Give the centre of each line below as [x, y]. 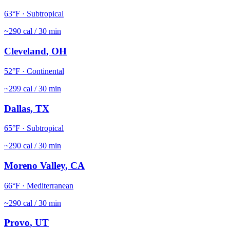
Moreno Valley [35, 166]
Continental [45, 71]
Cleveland [25, 51]
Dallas [17, 108]
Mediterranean [50, 185]
